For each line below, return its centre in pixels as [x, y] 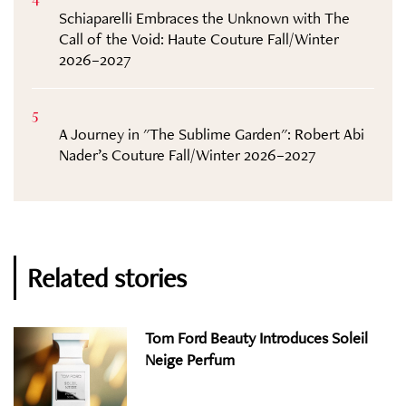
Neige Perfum [190, 360]
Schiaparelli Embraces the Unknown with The [204, 18]
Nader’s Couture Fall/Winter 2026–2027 [188, 155]
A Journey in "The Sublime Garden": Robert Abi [212, 134]
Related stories [107, 278]
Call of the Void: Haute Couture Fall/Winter [199, 39]
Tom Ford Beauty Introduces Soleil [256, 338]
